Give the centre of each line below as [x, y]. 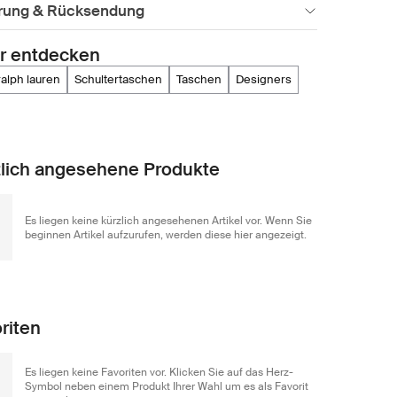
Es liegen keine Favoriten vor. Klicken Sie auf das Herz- [159, 372]
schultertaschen [122, 79]
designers [268, 79]
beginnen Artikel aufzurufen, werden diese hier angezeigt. [166, 234]
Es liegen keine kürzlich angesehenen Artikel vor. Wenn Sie [168, 220]
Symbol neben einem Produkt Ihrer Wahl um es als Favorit [167, 386]
